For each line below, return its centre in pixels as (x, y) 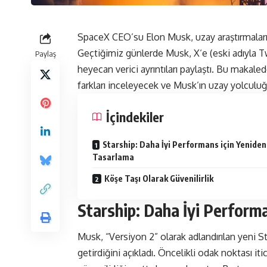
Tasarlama (113, 157)
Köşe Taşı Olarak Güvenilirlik (159, 179)
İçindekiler (135, 117)
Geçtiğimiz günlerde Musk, (136, 53)
